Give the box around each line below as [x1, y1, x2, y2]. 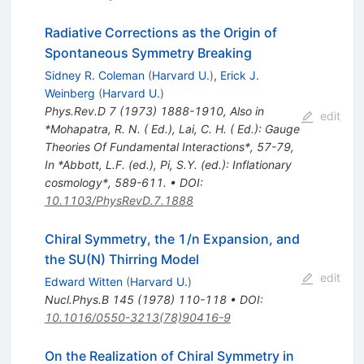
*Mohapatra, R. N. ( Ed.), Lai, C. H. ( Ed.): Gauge [44, 122, 300, 136]
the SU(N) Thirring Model [44, 251, 199, 268]
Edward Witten [44, 275, 123, 289]
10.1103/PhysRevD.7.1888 [44, 193, 193, 208]
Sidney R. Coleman [44, 68, 145, 83]
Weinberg [44, 86, 95, 101]
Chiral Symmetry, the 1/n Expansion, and [44, 231, 300, 248]
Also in [229, 104, 264, 119]
